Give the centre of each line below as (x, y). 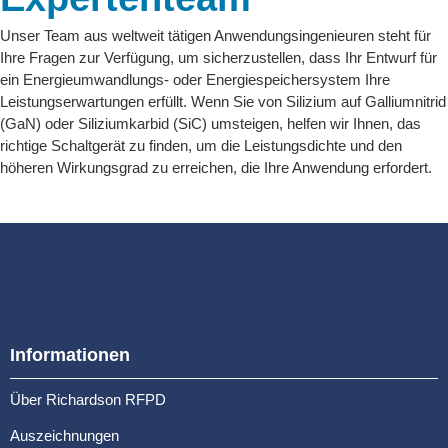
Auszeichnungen (64, 435)
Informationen (70, 354)
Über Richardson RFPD (88, 399)
